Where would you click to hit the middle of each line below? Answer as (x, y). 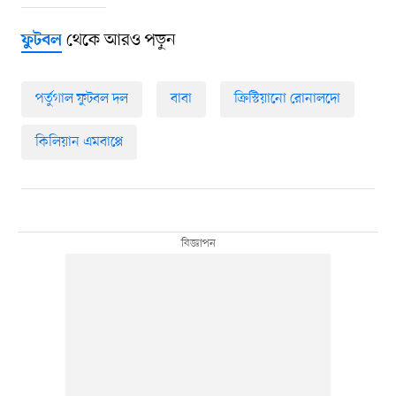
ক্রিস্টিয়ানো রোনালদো (287, 99)
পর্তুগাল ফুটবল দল (81, 99)
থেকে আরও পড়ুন (118, 40)
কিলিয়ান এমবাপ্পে (79, 142)
